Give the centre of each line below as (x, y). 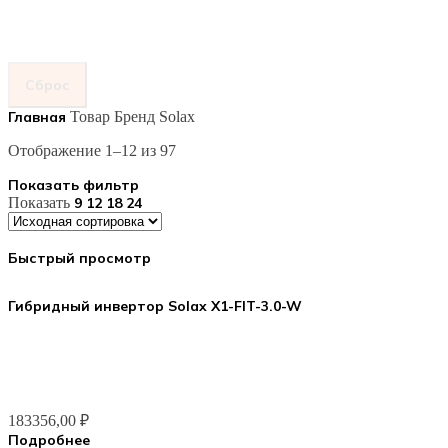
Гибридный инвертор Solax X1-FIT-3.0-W (155, 306)
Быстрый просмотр (79, 258)
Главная (39, 117)
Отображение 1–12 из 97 (92, 150)
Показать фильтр (73, 185)
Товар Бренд (114, 116)
